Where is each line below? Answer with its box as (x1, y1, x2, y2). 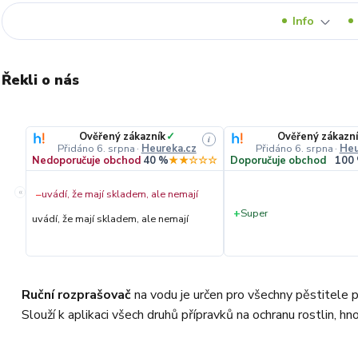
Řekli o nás (2, 70, 79, 89)
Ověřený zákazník (78, 129, 165, 144)
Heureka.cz (141, 141, 197, 156)
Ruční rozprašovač (22, 285, 131, 304)
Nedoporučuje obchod (32, 153, 141, 169)
